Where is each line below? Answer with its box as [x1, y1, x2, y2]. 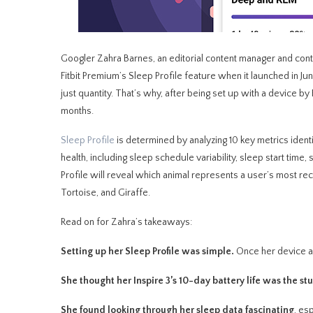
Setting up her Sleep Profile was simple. [61, 246, 236, 257]
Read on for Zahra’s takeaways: [61, 217, 194, 228]
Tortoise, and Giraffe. [61, 187, 152, 198]
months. [61, 105, 96, 117]
